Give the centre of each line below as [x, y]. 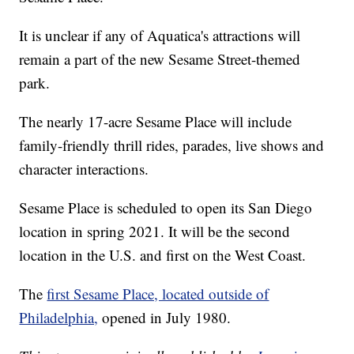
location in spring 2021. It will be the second [155, 232]
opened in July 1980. [167, 318]
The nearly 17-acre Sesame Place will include [156, 122]
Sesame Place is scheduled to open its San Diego [166, 208]
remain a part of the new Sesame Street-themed [160, 59]
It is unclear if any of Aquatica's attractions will [160, 36]
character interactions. [84, 169]
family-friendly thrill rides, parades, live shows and [172, 145]
